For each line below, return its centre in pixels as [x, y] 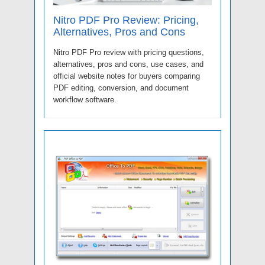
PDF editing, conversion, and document [121, 88]
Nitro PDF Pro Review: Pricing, [126, 20]
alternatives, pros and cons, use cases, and [128, 64]
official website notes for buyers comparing [127, 76]
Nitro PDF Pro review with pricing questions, [129, 53]
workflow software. [85, 100]
